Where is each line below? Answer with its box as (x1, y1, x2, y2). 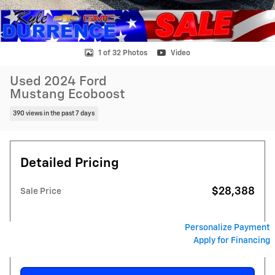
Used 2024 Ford (10, 76, 107, 88)
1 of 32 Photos (98, 49, 147, 57)
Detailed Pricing (20, 157, 119, 170)
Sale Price (20, 187, 61, 196)
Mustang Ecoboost (10, 88, 125, 101)
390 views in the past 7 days (13, 110, 95, 117)
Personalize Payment (185, 223, 270, 232)
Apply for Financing (193, 236, 270, 245)
